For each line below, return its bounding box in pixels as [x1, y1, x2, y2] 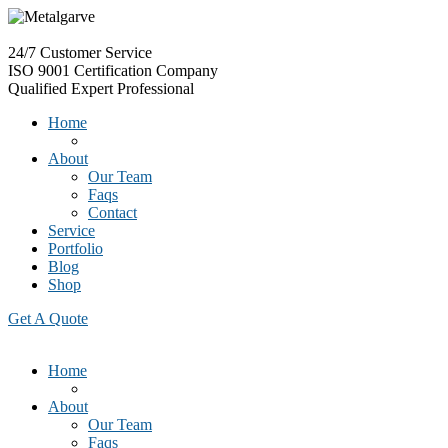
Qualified [8, 80, 71, 97]
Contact [88, 204, 137, 221]
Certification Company [74, 62, 218, 79]
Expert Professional [71, 80, 194, 97]
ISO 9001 [8, 62, 74, 79]
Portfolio [48, 240, 103, 257]
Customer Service [40, 44, 152, 61]
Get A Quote [8, 310, 88, 327]
